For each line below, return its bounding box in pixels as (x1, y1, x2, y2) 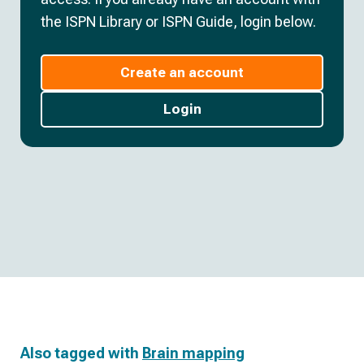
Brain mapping (142, 344, 245, 362)
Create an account (120, 64, 244, 80)
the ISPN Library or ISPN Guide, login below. (41, 13, 316, 30)
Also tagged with (20, 344, 142, 362)
